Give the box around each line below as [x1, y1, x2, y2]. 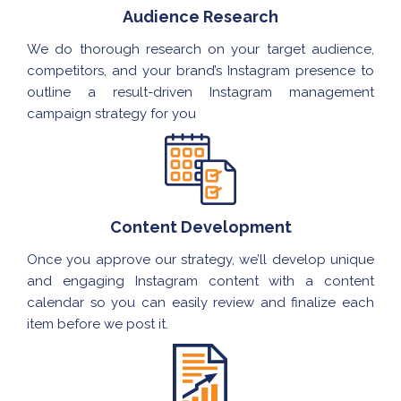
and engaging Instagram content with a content [27, 273, 374, 290]
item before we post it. [27, 316, 168, 333]
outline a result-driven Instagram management [27, 84, 374, 101]
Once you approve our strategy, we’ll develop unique [27, 252, 374, 269]
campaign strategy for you [27, 106, 196, 123]
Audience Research [123, 7, 278, 27]
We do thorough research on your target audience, [27, 41, 374, 58]
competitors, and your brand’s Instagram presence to [27, 63, 374, 80]
